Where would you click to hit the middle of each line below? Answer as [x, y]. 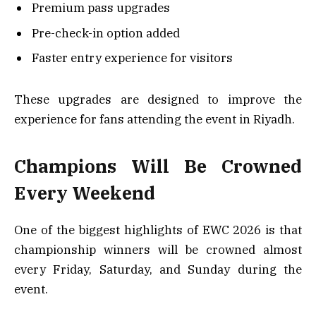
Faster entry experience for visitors [132, 58]
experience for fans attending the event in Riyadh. [154, 119]
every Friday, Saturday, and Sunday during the [158, 270]
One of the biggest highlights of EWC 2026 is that [158, 230]
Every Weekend [85, 193]
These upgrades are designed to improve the [158, 99]
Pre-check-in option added [106, 33]
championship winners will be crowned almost [158, 250]
